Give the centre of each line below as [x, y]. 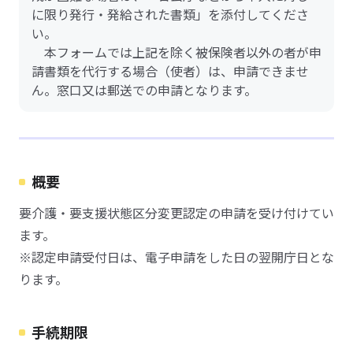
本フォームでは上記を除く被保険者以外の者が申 [176, 52]
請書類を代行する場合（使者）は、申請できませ [170, 71]
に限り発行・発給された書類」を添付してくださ [170, 14]
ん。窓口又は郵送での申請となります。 [144, 90]
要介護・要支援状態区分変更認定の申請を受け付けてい [176, 213]
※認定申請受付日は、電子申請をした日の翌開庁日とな [176, 257]
